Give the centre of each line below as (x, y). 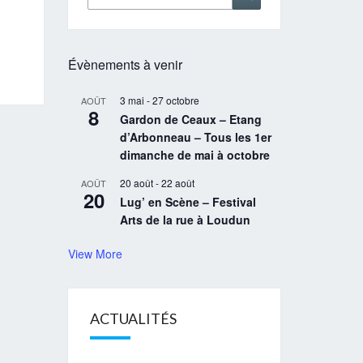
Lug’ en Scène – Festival (188, 202)
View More (95, 254)
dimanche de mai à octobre (194, 155)
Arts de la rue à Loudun (185, 220)
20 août (136, 183)
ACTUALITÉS (133, 318)
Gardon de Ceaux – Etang (190, 119)
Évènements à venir (125, 64)
